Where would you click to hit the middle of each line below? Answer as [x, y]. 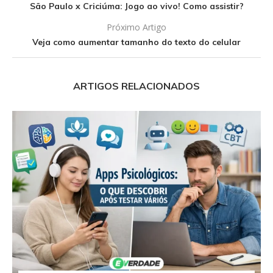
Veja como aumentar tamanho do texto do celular [136, 42]
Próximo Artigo [136, 27]
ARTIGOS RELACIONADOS [136, 86]
